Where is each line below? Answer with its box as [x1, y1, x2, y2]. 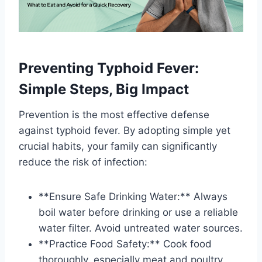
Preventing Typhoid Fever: [19, 60, 199, 77]
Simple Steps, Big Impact [19, 81, 189, 98]
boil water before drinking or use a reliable [39, 206, 238, 219]
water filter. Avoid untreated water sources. [39, 222, 243, 235]
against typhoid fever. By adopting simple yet [19, 125, 230, 137]
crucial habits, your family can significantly [19, 140, 217, 153]
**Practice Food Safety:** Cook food [39, 238, 212, 250]
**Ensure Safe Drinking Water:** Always [39, 191, 227, 203]
